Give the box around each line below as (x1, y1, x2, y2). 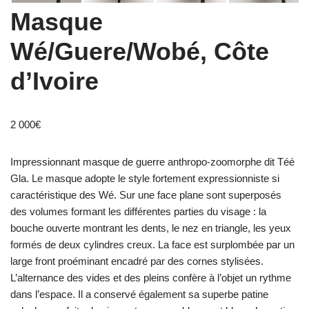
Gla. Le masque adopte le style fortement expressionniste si (10, 172, 279, 185)
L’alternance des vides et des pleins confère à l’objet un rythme (10, 272, 291, 284)
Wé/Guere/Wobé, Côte (10, 37, 269, 66)
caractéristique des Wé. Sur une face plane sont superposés (10, 189, 281, 201)
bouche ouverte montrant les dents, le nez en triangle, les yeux (10, 222, 291, 235)
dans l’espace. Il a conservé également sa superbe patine (10, 288, 268, 301)
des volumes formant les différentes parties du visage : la (10, 206, 266, 218)
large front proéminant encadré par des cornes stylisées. (10, 255, 266, 268)
